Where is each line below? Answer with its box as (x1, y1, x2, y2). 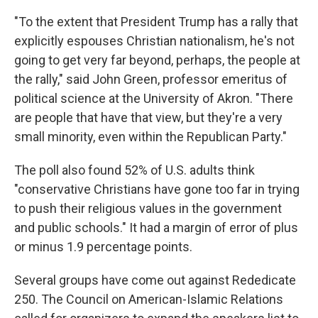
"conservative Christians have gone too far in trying (14, 182, 300, 197)
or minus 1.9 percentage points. (14, 239, 192, 254)
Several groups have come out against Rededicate (14, 273, 296, 287)
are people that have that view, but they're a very (14, 110, 283, 125)
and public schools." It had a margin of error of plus (14, 220, 298, 235)
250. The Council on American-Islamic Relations (14, 292, 283, 307)
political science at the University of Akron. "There (14, 91, 293, 106)
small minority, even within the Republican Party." (14, 129, 287, 144)
